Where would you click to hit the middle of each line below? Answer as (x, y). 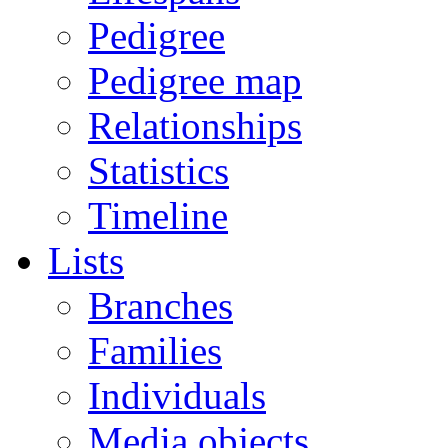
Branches (160, 305)
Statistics (158, 170)
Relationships (195, 125)
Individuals (177, 395)
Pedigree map (195, 80)
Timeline (158, 215)
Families (155, 350)
